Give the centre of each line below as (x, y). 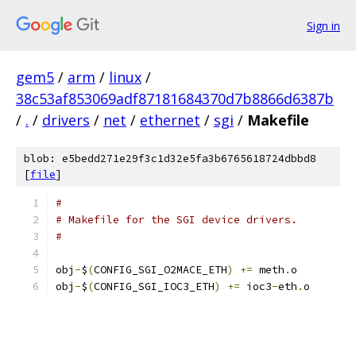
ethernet (170, 120)
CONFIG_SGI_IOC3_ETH (154, 286)
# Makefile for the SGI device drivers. (176, 220)
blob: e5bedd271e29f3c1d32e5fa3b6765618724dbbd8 (170, 159)
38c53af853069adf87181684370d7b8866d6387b (175, 99)
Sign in (323, 25)
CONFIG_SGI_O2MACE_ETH (161, 270)
